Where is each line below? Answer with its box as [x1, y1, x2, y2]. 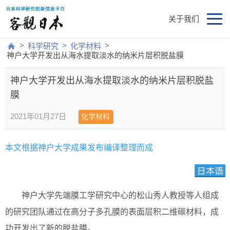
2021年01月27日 [10, 112, 66, 121]
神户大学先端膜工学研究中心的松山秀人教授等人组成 [22, 191, 219, 200]
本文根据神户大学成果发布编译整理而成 [5, 143, 153, 152]
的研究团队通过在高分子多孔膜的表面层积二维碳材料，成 [5, 207, 219, 217]
